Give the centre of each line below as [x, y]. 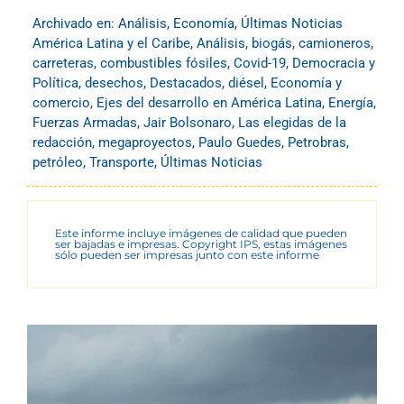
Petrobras [317, 143]
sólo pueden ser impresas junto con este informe [187, 255]
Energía [351, 103]
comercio [61, 103]
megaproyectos [145, 143]
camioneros [335, 44]
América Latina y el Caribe [111, 44]
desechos [114, 83]
